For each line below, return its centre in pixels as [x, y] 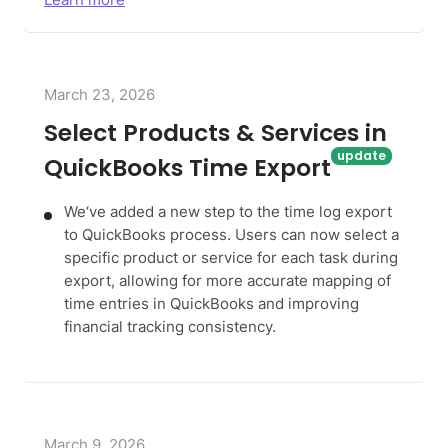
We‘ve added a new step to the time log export [228, 212]
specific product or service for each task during [231, 258]
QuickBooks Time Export [187, 168]
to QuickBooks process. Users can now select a [231, 235]
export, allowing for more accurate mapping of [227, 281]
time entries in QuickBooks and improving [211, 304]
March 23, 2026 [99, 95]
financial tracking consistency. [170, 327]
